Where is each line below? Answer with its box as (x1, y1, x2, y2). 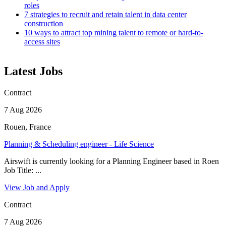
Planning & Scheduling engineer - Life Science (4, 139, 154, 148)
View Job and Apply (4, 183, 70, 192)
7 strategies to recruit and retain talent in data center (24, 10, 187, 19)
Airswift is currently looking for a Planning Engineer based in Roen (4, 156, 219, 165)
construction (24, 19, 63, 28)
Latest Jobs (4, 64, 63, 78)
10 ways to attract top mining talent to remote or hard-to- (24, 28, 203, 37)
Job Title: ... (4, 165, 41, 175)
